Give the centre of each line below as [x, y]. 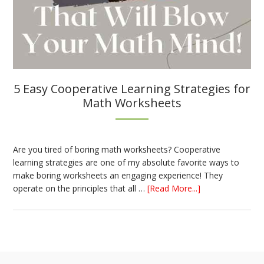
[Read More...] [174, 188]
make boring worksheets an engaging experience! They [118, 175]
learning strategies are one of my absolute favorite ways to [126, 162]
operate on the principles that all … [80, 188]
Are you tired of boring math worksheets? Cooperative [117, 149]
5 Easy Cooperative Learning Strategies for [132, 88]
